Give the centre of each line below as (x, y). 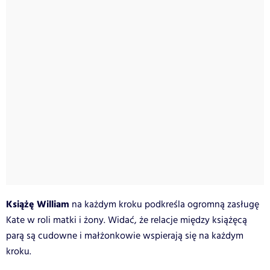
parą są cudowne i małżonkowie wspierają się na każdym (125, 236)
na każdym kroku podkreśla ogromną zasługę (164, 205)
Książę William (38, 205)
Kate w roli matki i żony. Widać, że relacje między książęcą (127, 221)
